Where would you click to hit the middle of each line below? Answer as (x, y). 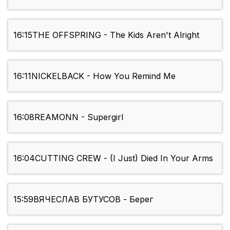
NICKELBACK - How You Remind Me (103, 76)
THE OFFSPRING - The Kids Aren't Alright (116, 35)
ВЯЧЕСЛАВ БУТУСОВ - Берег (93, 199)
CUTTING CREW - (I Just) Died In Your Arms (124, 158)
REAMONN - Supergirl (79, 117)
